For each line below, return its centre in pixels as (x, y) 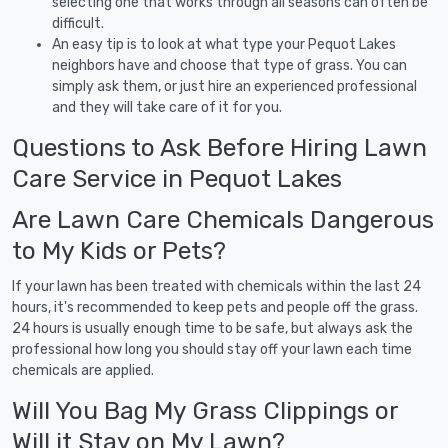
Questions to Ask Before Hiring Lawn (219, 147)
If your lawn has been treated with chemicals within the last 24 (216, 286)
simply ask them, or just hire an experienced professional (234, 86)
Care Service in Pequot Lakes (177, 178)
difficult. (78, 23)
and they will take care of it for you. (167, 107)
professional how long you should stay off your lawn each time (212, 349)
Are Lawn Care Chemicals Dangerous (223, 219)
